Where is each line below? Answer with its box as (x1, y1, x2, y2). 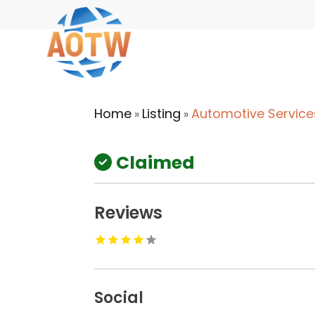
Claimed (116, 150, 195, 175)
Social (94, 286, 144, 309)
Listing (142, 104, 181, 122)
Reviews (94, 200, 163, 224)
